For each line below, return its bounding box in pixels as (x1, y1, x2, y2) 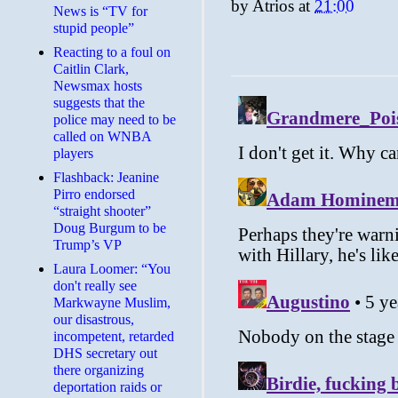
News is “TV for (53, 4, 147, 19)
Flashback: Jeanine (53, 170, 159, 185)
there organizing (53, 362, 144, 378)
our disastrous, (53, 312, 134, 327)
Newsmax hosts (53, 78, 142, 93)
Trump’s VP (53, 237, 122, 252)
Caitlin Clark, (53, 61, 129, 76)
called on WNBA (53, 129, 151, 144)
